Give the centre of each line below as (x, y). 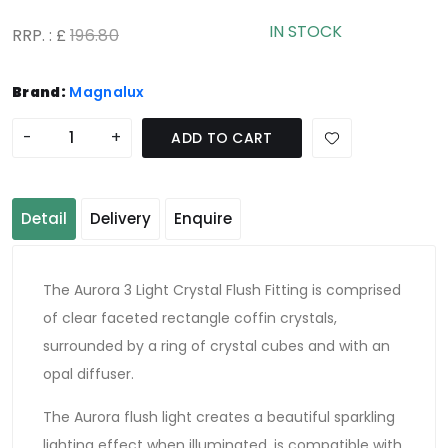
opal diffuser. (90, 374)
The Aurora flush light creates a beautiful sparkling (219, 417)
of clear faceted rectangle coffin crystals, (190, 318)
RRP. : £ (41, 36)
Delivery (120, 219)
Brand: (39, 92)
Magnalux (107, 92)
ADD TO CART (222, 138)
